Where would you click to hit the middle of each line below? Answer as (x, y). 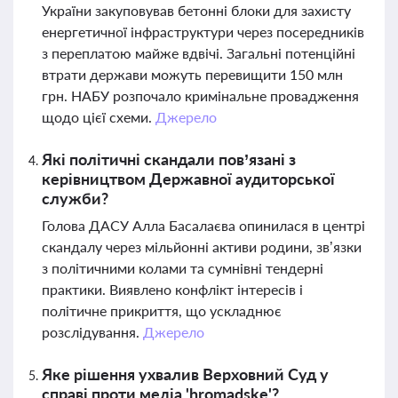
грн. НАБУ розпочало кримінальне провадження (200, 96)
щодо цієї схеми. (99, 117)
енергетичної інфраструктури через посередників (203, 32)
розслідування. (92, 332)
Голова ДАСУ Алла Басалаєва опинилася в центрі (203, 225)
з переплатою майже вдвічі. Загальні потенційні (199, 53)
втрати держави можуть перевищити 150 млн (192, 74)
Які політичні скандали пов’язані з (169, 159)
